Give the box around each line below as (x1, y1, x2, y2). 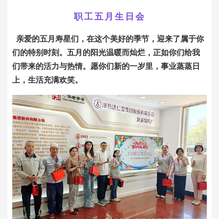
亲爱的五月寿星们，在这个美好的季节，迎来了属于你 (16, 35, 204, 43)
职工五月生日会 (73, 12, 146, 22)
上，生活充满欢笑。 (12, 76, 83, 84)
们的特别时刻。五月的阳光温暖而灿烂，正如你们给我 (12, 48, 200, 57)
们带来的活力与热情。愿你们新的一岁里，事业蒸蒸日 (12, 62, 200, 70)
